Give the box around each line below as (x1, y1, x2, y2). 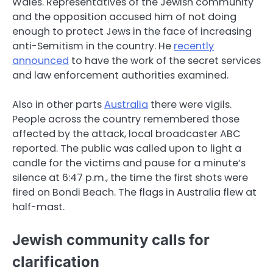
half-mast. (12, 199, 65, 214)
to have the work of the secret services (69, 53, 261, 68)
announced (12, 53, 69, 68)
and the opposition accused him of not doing (12, 9, 236, 24)
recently (174, 38, 214, 53)
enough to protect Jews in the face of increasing (12, 24, 252, 38)
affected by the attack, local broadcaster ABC (12, 126, 241, 141)
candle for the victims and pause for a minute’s (12, 155, 246, 170)
